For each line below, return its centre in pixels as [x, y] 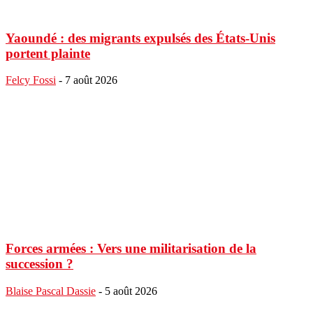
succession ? [39, 263]
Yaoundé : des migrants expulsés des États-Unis [140, 38]
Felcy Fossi [31, 80]
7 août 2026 [91, 80]
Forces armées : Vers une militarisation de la [131, 248]
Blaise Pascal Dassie [51, 291]
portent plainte [48, 53]
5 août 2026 [131, 291]
